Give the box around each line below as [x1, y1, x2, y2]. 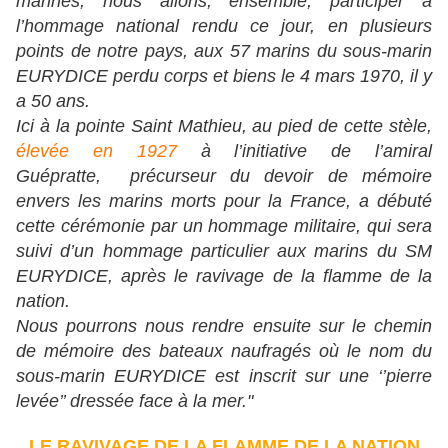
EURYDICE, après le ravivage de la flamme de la [16, 266, 432, 287]
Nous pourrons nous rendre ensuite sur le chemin [16, 316, 432, 337]
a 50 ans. [16, 91, 90, 112]
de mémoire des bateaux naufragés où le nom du [16, 341, 432, 362]
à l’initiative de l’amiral [176, 141, 433, 162]
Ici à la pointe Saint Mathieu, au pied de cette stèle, [16, 116, 432, 137]
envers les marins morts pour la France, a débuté [16, 191, 432, 212]
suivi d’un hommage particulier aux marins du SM [16, 241, 432, 262]
